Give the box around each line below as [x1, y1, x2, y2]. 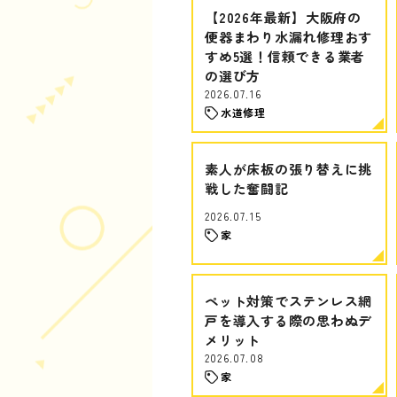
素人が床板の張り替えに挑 [205, 160, 372, 178]
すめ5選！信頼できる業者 [205, 47, 365, 66]
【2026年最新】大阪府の [205, 8, 362, 27]
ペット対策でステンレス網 [205, 292, 372, 310]
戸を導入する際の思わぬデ [205, 311, 372, 330]
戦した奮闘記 [205, 179, 289, 198]
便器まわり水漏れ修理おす [205, 27, 372, 46]
